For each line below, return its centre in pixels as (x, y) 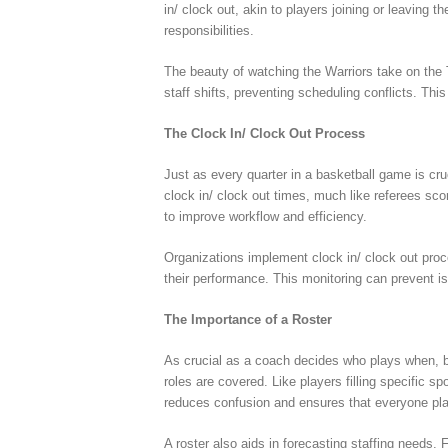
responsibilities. (209, 30)
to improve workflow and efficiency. (266, 216)
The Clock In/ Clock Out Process (265, 133)
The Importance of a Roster (248, 319)
